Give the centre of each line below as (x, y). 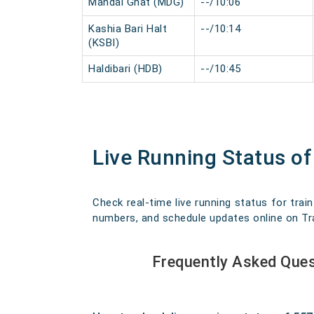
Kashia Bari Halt (128, 29)
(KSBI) (104, 43)
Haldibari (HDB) (125, 69)
